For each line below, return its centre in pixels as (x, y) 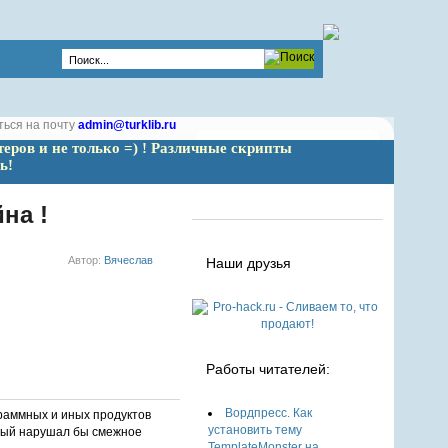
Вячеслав (129, 260)
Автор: (86, 260)
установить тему (255, 430)
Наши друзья (249, 263)
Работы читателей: (268, 369)
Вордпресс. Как (269, 413)
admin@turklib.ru (127, 125)
